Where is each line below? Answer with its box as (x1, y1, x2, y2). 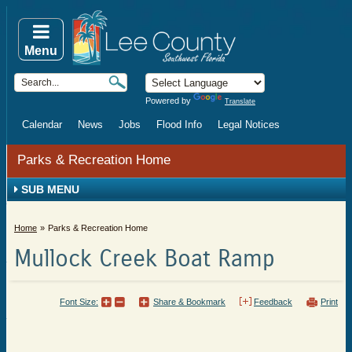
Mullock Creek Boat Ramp (14, 247, 275, 271)
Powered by (145, 96, 193, 105)
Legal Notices (218, 119, 280, 130)
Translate (225, 97, 255, 105)
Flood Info (156, 119, 202, 130)
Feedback (254, 297, 292, 306)
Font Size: (60, 297, 98, 306)
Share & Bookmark (153, 297, 225, 306)
